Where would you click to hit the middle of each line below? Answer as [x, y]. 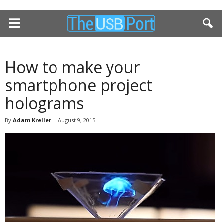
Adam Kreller [32, 120]
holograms [44, 103]
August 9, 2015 [77, 120]
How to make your [72, 67]
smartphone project [79, 85]
